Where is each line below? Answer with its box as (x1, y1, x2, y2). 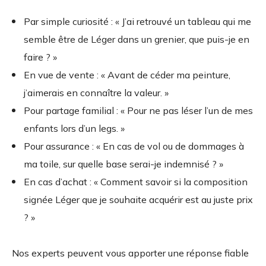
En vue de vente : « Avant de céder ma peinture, (24, 69, 230, 81)
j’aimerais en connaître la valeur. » (24, 87, 169, 99)
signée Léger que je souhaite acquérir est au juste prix (24, 194, 253, 206)
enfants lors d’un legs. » (24, 122, 125, 135)
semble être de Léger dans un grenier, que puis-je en (24, 33, 249, 46)
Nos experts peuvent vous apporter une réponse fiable (12, 247, 249, 259)
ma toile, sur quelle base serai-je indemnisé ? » (24, 158, 223, 170)
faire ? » (24, 51, 57, 64)
